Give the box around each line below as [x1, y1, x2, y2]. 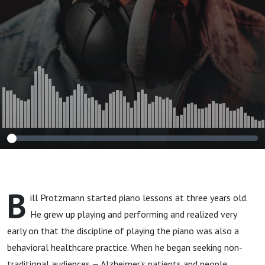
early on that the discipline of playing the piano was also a [7, 225, 239, 237]
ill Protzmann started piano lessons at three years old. [30, 192, 247, 203]
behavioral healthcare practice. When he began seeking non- [7, 241, 243, 253]
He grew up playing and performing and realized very [30, 208, 237, 220]
